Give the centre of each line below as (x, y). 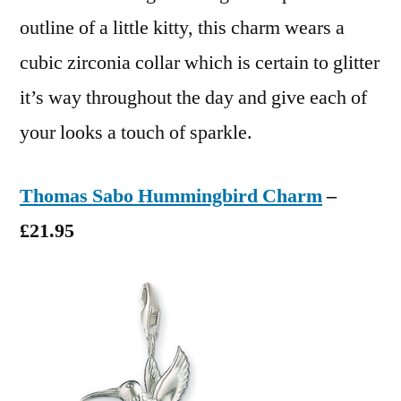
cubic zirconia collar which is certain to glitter (200, 63)
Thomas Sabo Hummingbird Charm (171, 196)
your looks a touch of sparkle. (136, 132)
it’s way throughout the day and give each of (193, 98)
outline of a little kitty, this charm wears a (182, 28)
